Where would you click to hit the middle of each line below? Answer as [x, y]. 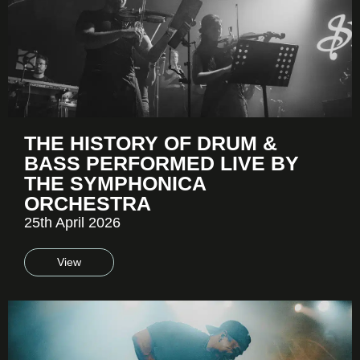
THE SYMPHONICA [115, 184]
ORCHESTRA [88, 204]
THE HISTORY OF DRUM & [151, 143]
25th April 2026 [72, 223]
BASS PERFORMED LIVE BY [162, 164]
